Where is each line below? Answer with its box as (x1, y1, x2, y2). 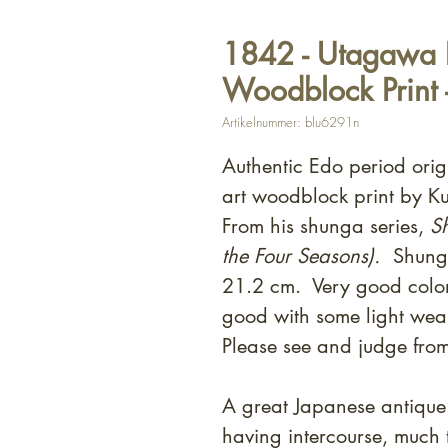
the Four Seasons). (222, 243, 380, 270)
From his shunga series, (222, 213, 430, 240)
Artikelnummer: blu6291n (222, 113, 359, 132)
